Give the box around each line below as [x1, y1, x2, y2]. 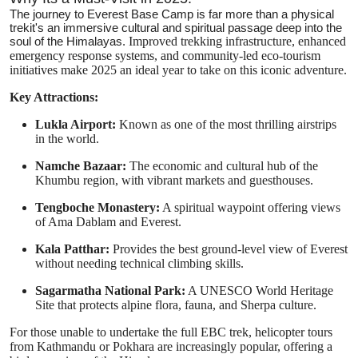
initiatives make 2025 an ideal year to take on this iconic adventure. [10, 63, 347, 78]
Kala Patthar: [35, 242, 109, 257]
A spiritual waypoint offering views [160, 201, 340, 215]
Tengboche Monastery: [35, 201, 160, 215]
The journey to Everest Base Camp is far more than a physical [10, 7, 334, 22]
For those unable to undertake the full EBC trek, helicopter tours [10, 325, 332, 340]
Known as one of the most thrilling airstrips [116, 117, 336, 132]
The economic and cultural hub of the [126, 159, 318, 173]
